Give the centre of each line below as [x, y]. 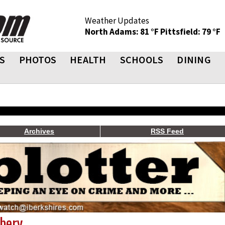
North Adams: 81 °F [123, 32]
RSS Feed [167, 131]
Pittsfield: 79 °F [190, 32]
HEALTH [88, 60]
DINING [194, 60]
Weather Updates [117, 21]
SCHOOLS [142, 60]
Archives [39, 131]
